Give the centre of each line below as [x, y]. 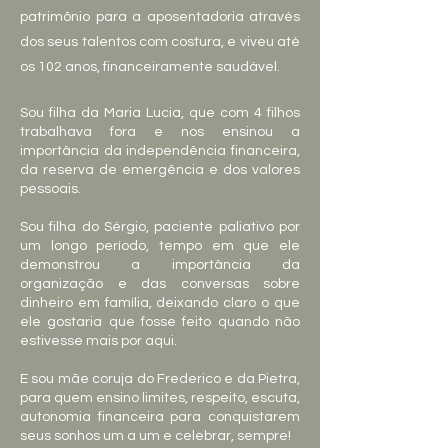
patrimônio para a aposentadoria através [160, 17]
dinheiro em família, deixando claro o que [160, 303]
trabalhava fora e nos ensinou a [160, 132]
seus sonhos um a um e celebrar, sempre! [155, 436]
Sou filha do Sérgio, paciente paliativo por [160, 227]
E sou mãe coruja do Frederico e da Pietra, [160, 379]
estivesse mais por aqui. [98, 341]
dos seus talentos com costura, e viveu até [160, 42]
